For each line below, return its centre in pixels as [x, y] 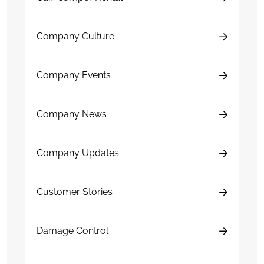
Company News [72, 114]
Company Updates [78, 153]
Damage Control [72, 231]
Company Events [74, 75]
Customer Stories [75, 192]
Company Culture [75, 37]
